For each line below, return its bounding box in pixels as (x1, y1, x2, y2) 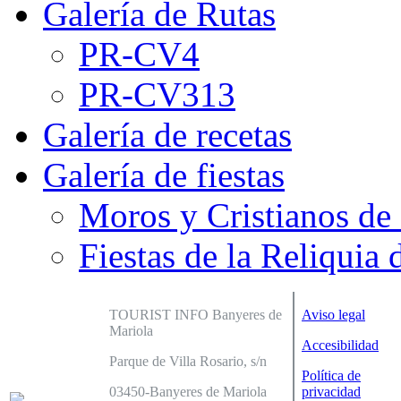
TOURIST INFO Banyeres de (109, 307, 282, 323)
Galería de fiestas (43, 156, 285, 195)
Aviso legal (302, 307, 365, 323)
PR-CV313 (79, 75, 235, 115)
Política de (302, 368, 361, 384)
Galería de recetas (43, 115, 292, 155)
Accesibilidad (302, 337, 379, 354)
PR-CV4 (79, 35, 200, 74)
